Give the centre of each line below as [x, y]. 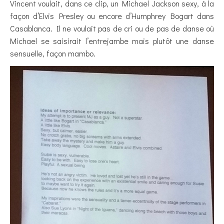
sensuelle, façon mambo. [53, 53]
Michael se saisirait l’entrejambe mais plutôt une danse [112, 40]
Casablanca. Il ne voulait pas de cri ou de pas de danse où [112, 28]
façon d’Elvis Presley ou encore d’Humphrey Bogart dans [112, 15]
